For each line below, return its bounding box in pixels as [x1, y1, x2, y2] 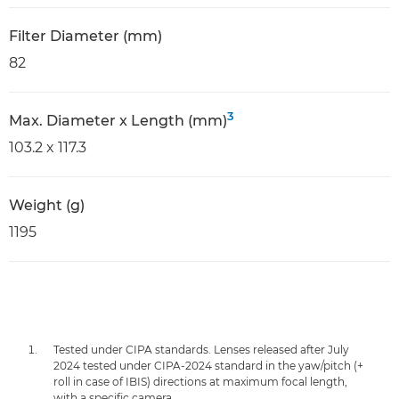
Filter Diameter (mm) [9, 28, 162, 45]
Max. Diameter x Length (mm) [9, 112, 227, 129]
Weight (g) [9, 197, 85, 214]
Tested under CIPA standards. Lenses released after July [53, 343, 349, 356]
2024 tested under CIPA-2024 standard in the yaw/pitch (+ [53, 359, 363, 372]
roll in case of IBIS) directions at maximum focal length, [53, 375, 347, 388]
